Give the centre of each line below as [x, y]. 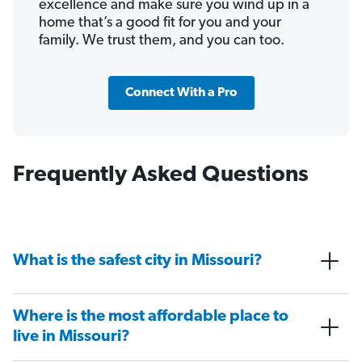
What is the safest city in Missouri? [138, 261]
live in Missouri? [72, 337]
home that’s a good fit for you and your [160, 23]
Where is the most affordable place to [151, 317]
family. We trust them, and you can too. [162, 41]
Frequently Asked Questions [161, 176]
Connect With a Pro [181, 93]
